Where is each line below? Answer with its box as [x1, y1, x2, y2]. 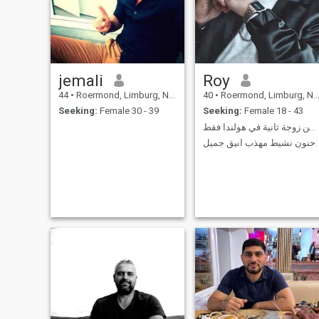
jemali [58, 70, 103, 90]
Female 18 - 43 [241, 105, 303, 117]
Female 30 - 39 [97, 105, 159, 117]
